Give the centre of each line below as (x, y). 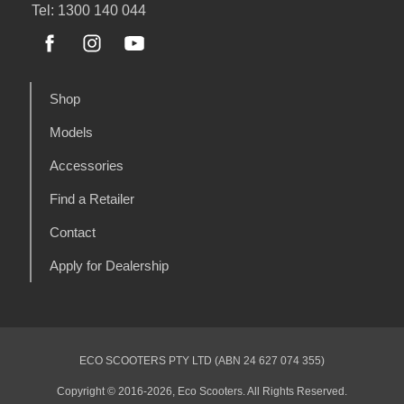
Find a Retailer (92, 198)
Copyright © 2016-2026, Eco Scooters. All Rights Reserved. (202, 391)
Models (71, 132)
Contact (73, 232)
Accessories (87, 165)
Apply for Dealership (109, 265)
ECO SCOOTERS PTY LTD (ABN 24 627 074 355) (202, 360)
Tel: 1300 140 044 (89, 10)
